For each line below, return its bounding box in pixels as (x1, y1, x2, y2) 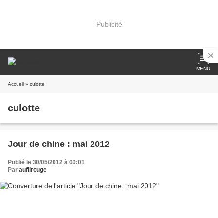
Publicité (96, 20, 122, 28)
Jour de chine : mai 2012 (8, 139, 109, 149)
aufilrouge (19, 166, 47, 173)
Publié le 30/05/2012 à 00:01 (8, 159, 85, 165)
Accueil (8, 81, 24, 87)
